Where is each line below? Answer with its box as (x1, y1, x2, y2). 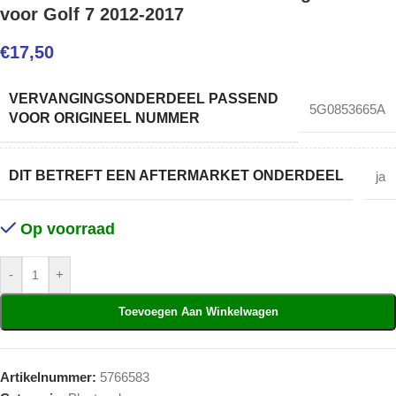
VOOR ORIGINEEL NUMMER (9, 110, 200, 126)
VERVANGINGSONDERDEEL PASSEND (9, 91, 278, 106)
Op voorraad (20, 220, 116, 238)
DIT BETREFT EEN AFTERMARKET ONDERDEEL (9, 168, 344, 183)
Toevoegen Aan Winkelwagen (118, 305, 278, 318)
